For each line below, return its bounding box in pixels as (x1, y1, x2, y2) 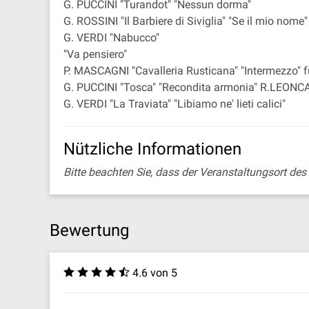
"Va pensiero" (63, 48, 127, 61)
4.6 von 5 (132, 266, 177, 279)
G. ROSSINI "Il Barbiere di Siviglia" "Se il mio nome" (63, 14, 308, 28)
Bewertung (50, 221, 129, 240)
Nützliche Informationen (63, 139, 241, 159)
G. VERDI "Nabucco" (63, 31, 159, 44)
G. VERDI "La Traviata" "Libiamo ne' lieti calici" (63, 97, 286, 110)
